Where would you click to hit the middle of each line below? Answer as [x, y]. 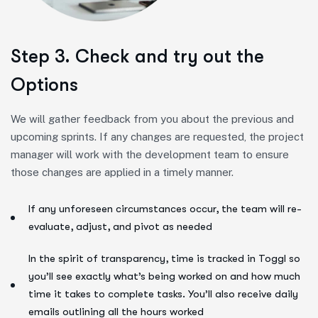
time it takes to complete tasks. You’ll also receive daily [163, 294]
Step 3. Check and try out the [137, 56]
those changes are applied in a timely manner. [122, 172]
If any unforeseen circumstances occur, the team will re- [165, 209]
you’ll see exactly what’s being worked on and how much [164, 276]
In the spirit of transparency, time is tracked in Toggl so [164, 258]
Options [44, 85]
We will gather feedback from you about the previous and [152, 119]
